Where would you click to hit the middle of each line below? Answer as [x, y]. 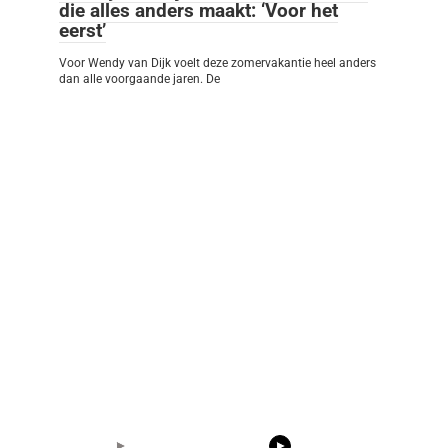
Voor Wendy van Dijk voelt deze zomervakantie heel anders [217, 63]
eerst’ [82, 31]
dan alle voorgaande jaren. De [139, 79]
